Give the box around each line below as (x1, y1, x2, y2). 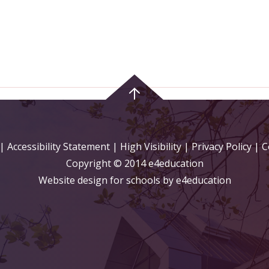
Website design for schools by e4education (38, 174, 231, 187)
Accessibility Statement (7, 140, 110, 153)
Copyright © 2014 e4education (65, 157, 204, 170)
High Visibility (119, 140, 181, 153)
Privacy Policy (191, 140, 252, 153)
